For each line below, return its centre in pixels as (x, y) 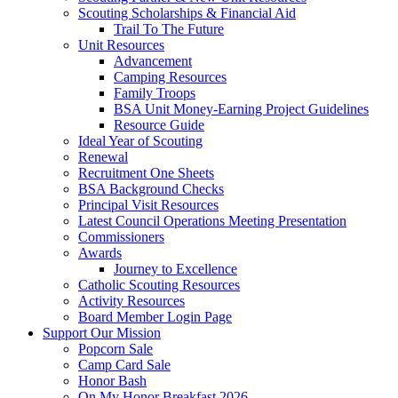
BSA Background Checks (151, 188)
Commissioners (121, 236)
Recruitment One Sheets (146, 172)
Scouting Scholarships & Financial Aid (187, 12)
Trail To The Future (169, 28)
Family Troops (155, 92)
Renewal (103, 156)
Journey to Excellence (175, 268)
